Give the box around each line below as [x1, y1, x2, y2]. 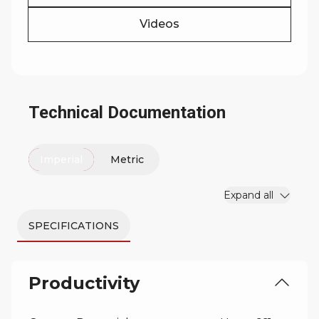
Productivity [28, 273, 140, 293]
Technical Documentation [28, 103, 226, 122]
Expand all [224, 189, 273, 202]
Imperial [40, 153, 83, 166]
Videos [140, 17, 179, 31]
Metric [110, 153, 144, 166]
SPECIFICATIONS [28, 219, 119, 232]
